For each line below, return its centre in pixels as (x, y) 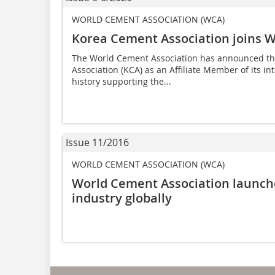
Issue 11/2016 (97, 143)
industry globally (122, 198)
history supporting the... (122, 82)
